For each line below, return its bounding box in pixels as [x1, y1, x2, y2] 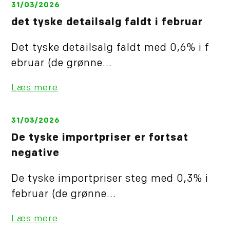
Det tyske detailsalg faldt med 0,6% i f [11, 43, 209, 54]
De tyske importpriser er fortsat [11, 133, 188, 144]
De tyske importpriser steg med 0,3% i [11, 174, 208, 185]
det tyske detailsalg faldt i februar [11, 17, 203, 28]
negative [11, 148, 60, 159]
